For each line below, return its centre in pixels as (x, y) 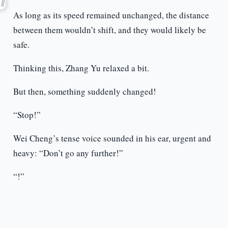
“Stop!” (27, 115)
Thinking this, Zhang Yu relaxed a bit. (81, 68)
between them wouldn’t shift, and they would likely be (109, 30)
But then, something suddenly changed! (84, 92)
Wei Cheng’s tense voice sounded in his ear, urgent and (112, 138)
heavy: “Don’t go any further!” (68, 153)
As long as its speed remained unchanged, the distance (111, 15)
